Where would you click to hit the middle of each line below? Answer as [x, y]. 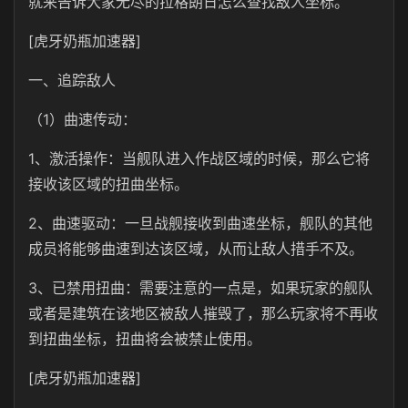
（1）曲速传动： [82, 119]
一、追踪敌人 [72, 80]
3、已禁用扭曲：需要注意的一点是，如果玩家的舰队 [200, 288]
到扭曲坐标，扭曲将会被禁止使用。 [145, 339]
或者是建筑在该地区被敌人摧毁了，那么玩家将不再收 [203, 313]
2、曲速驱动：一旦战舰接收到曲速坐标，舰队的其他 [200, 223]
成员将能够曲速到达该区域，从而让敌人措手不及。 [196, 249]
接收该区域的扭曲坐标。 [108, 184]
